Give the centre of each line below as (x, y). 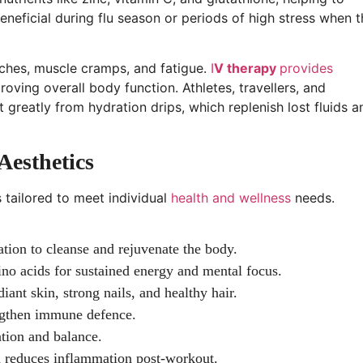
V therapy (247, 68)
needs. (313, 197)
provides (306, 68)
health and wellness (231, 197)
